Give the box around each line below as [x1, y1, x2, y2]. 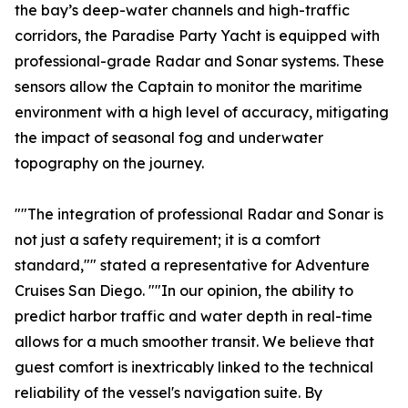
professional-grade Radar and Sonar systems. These [15, 52, 384, 71]
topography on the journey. [15, 154, 204, 173]
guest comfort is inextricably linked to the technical [15, 358, 373, 377]
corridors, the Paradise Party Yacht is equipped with [15, 26, 380, 46]
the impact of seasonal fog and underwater [15, 128, 323, 148]
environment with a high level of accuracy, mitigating [15, 103, 389, 122]
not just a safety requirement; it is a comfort [15, 230, 321, 250]
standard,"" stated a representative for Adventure [15, 256, 370, 275]
